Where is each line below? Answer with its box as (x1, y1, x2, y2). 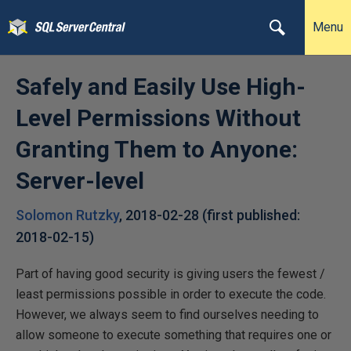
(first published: (202, 207, 300, 223)
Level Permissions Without (16, 104, 301, 132)
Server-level (16, 167, 144, 194)
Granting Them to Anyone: (16, 136, 298, 163)
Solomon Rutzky (16, 207, 119, 223)
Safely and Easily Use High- (16, 73, 306, 100)
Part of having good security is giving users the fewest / (16, 266, 325, 281)
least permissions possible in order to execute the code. (16, 287, 326, 302)
